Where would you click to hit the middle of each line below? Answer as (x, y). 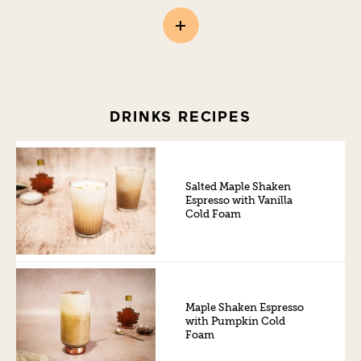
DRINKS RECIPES (180, 116)
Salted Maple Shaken (239, 188)
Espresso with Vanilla (239, 201)
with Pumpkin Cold (236, 322)
